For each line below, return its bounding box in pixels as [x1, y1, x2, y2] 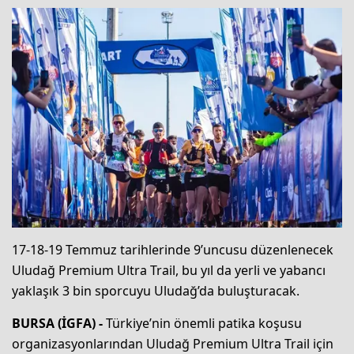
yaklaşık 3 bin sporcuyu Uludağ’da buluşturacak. [12, 282, 299, 300]
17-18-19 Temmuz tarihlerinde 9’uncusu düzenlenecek [12, 241, 333, 259]
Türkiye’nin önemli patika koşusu [106, 314, 302, 333]
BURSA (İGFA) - [12, 314, 106, 333]
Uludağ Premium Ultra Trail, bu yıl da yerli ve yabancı [12, 262, 326, 280]
